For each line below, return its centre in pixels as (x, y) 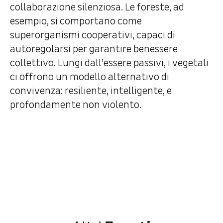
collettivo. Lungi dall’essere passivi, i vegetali (109, 63)
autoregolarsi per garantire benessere (94, 49)
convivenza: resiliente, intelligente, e (91, 91)
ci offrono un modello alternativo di (90, 77)
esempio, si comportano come (76, 21)
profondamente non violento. (76, 105)
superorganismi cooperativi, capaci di (93, 35)
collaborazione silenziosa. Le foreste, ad (97, 7)
